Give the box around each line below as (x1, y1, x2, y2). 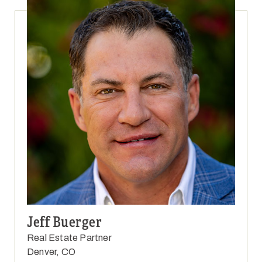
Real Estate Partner (27, 233, 112, 243)
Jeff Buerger (27, 213, 102, 232)
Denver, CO (27, 247, 75, 257)
